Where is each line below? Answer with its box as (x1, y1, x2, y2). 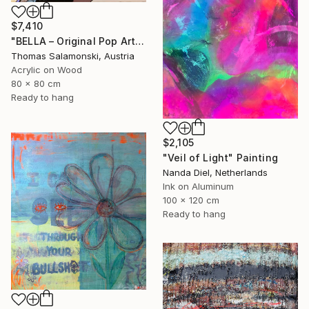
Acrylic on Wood (11, 64, 82, 76)
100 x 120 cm (163, 195, 219, 206)
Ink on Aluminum (163, 181, 234, 192)
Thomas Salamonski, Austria (11, 50, 134, 62)
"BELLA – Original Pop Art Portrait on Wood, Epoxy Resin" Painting (135, 35, 145, 48)
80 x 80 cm (11, 78, 61, 90)
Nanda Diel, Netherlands (163, 167, 268, 179)
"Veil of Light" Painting (163, 152, 278, 164)
